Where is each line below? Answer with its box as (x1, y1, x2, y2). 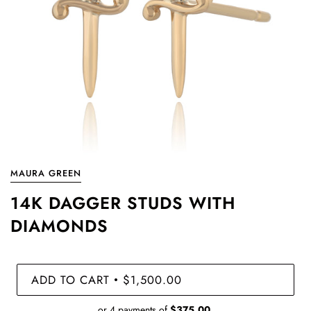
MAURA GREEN (10, 167, 81, 180)
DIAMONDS (10, 214, 108, 238)
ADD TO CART (31, 271, 110, 288)
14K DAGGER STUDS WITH (10, 191, 235, 215)
